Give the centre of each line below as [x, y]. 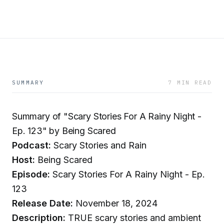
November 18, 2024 [115, 203]
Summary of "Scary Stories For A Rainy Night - [107, 116]
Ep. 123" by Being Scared [64, 131]
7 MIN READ [190, 82]
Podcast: [31, 145]
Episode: [31, 174]
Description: [39, 218]
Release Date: [42, 203]
